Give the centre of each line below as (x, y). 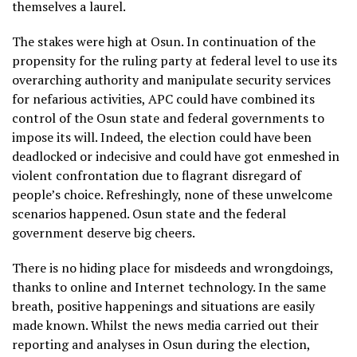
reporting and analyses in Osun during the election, (161, 344)
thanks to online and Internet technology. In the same (169, 287)
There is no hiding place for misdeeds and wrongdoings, (173, 268)
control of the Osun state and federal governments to (168, 118)
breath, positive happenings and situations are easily (163, 306)
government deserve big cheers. (104, 233)
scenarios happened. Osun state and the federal (149, 214)
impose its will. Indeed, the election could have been (162, 137)
